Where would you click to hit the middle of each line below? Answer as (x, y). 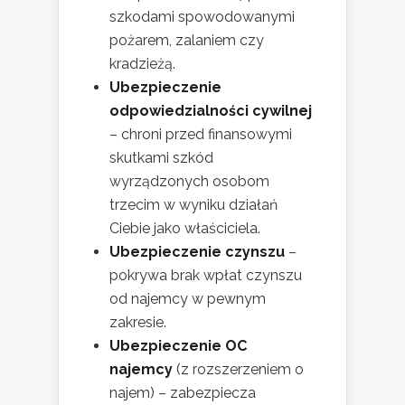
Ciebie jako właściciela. (185, 229)
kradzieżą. (142, 64)
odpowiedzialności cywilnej (211, 111)
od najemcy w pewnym (188, 299)
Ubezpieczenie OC (178, 346)
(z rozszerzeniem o (238, 370)
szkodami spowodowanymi (202, 17)
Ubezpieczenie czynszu (197, 252)
